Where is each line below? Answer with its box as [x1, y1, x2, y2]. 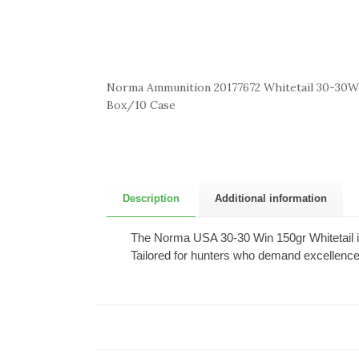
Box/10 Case [107, 97, 175, 112]
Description [123, 192, 179, 204]
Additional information [215, 192, 327, 204]
